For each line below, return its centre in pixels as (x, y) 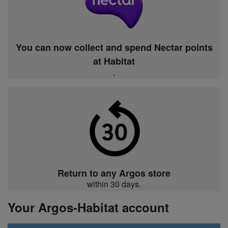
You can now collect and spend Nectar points (114, 47)
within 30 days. (114, 184)
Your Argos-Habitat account (88, 207)
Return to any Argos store (114, 173)
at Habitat (114, 61)
